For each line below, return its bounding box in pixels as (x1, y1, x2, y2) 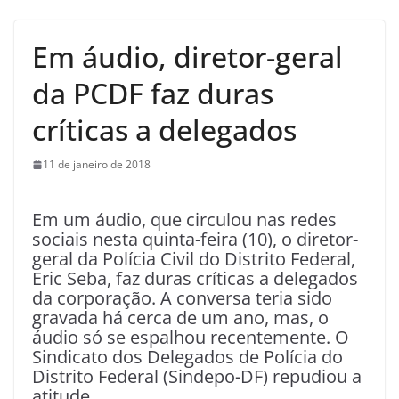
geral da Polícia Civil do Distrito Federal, (32, 246, 355, 271)
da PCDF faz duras (32, 74, 273, 113)
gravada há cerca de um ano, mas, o (32, 305, 329, 330)
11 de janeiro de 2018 (43, 157, 151, 173)
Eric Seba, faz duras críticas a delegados (32, 265, 358, 290)
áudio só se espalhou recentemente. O (32, 324, 349, 349)
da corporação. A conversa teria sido (32, 285, 332, 310)
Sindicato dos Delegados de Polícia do (32, 344, 343, 369)
